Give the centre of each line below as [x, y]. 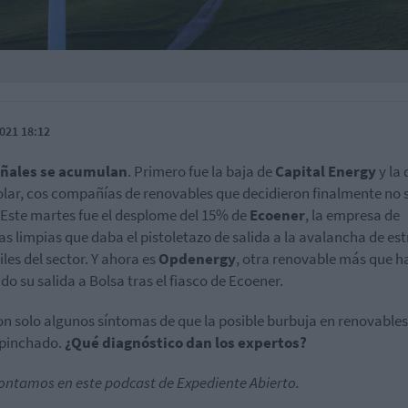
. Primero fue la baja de [201, 171]
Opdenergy [197, 258]
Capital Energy [326, 171]
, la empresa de [352, 214]
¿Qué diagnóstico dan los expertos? [186, 342]
